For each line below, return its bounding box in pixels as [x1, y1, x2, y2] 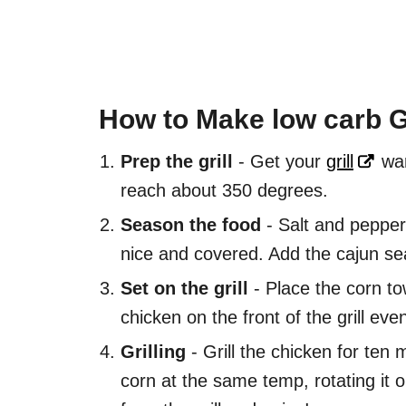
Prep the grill [121, 150, 233, 171]
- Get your [233, 150, 326, 171]
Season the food [121, 214, 261, 235]
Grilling [121, 341, 186, 362]
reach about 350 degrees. [121, 179, 328, 200]
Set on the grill [121, 277, 248, 298]
